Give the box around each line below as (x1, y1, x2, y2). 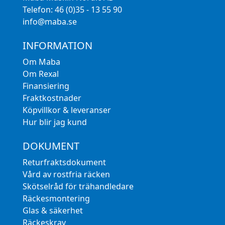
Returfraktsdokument (22, 157, 106, 168)
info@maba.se (22, 16, 77, 28)
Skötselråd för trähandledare (22, 181, 134, 192)
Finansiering (22, 80, 69, 92)
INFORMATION (22, 39, 92, 53)
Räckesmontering (22, 193, 90, 204)
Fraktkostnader (22, 92, 81, 104)
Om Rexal (22, 68, 59, 80)
